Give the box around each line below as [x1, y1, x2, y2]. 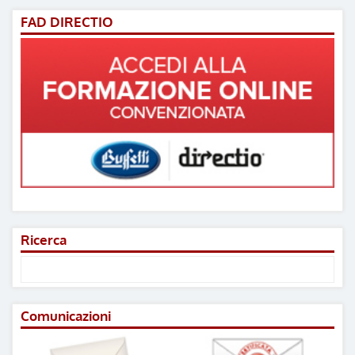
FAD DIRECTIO [21, 13, 113, 31]
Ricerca [21, 231, 67, 249]
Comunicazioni [21, 307, 111, 325]
